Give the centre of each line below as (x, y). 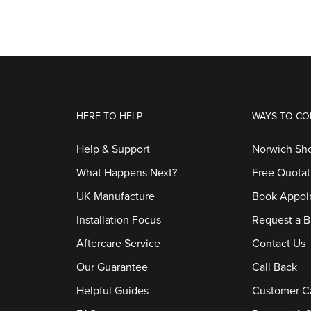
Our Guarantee (112, 267)
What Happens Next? (126, 173)
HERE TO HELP (109, 116)
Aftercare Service (118, 244)
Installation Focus (118, 220)
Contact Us (279, 244)
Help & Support (113, 149)
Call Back (275, 267)
